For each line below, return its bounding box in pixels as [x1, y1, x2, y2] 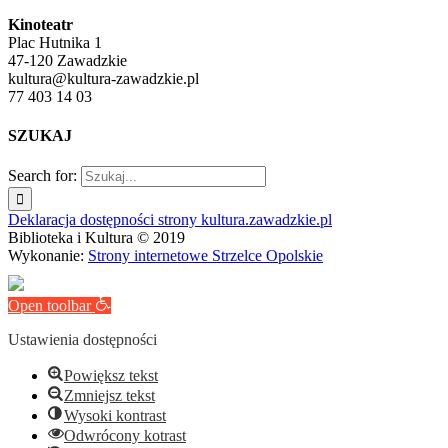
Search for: [8, 167, 77, 185]
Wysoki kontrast [64, 407, 166, 425]
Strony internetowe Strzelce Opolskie [88, 247, 323, 265]
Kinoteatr [8, 15, 73, 33]
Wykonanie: [8, 247, 88, 265]
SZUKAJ [8, 126, 72, 144]
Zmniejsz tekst [64, 387, 155, 405]
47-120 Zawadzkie [8, 51, 127, 69]
